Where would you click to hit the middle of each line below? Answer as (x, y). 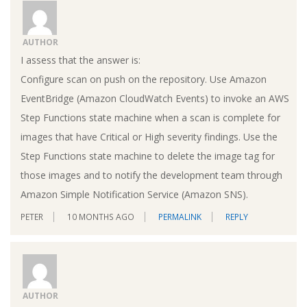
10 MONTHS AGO (101, 217)
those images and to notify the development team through (151, 175)
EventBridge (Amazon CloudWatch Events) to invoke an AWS (155, 98)
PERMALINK (180, 217)
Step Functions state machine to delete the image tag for (148, 156)
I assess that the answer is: (81, 60)
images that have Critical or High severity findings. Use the (149, 136)
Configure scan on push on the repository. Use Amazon (144, 79)
